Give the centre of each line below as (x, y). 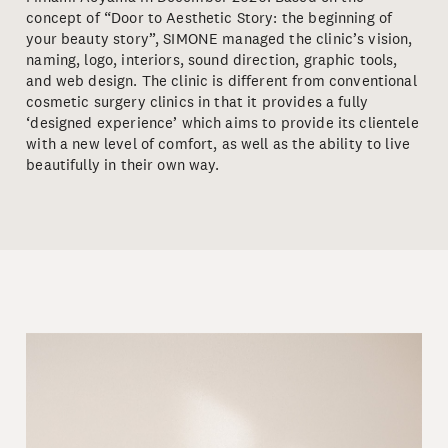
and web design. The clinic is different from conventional (221, 81)
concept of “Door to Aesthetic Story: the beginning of (209, 18)
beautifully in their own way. (123, 165)
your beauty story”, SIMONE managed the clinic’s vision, (219, 39)
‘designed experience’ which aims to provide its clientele (222, 123)
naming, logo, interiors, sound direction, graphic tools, (212, 60)
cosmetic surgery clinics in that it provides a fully (197, 102)
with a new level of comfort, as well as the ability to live (218, 144)
